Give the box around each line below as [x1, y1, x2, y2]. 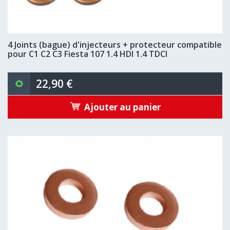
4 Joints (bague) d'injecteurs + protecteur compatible [8, 39, 222, 50]
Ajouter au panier [84, 101, 161, 113]
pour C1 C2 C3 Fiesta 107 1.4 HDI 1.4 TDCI [8, 48, 167, 60]
